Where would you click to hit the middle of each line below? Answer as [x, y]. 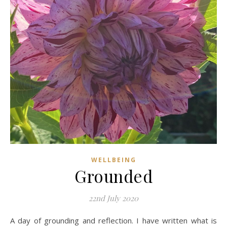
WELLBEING [113, 160]
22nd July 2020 [113, 198]
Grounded [113, 176]
